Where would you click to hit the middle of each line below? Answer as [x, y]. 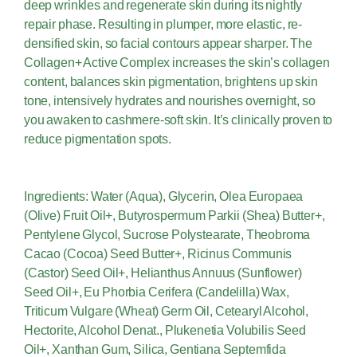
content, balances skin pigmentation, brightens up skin [171, 82]
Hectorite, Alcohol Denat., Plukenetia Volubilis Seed [165, 331]
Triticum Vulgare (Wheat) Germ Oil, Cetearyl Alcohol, [167, 312]
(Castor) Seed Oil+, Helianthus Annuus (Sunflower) [163, 273]
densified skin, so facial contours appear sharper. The [168, 44]
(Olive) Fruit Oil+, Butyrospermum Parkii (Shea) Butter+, [175, 216]
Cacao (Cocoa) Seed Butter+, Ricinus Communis [158, 254]
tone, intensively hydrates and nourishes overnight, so [170, 101]
